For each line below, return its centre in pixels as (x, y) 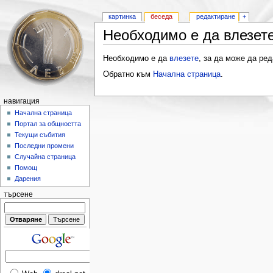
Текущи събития (40, 135)
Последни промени (44, 146)
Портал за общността (48, 124)
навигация (21, 101)
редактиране (215, 17)
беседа (161, 17)
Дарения (28, 179)
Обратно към (128, 74)
